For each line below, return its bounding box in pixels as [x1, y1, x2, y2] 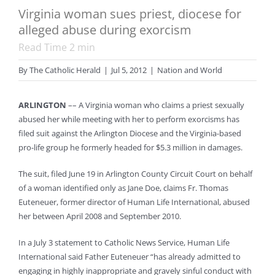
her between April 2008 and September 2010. [18, 211, 181, 222]
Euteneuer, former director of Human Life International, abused [18, 196, 250, 208]
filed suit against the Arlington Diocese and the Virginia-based [18, 128, 241, 139]
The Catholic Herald [29, 64, 101, 76]
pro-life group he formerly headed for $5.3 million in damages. [18, 142, 242, 153]
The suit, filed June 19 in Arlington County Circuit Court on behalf [18, 168, 252, 180]
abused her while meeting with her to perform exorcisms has [18, 114, 239, 125]
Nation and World [157, 64, 222, 76]
